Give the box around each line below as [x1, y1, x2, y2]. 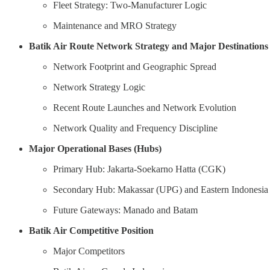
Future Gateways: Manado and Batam [53, 204, 198, 215]
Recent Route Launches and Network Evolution [53, 102, 236, 113]
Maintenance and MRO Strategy [53, 20, 177, 31]
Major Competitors [53, 245, 125, 256]
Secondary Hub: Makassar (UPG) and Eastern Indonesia [53, 184, 268, 195]
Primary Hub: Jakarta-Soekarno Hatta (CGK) [53, 163, 225, 174]
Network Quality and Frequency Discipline [53, 122, 218, 133]
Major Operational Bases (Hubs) [29, 143, 162, 154]
